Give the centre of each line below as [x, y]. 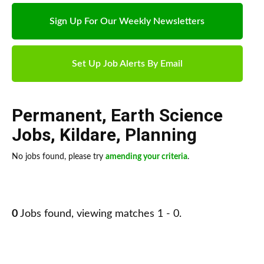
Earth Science [167, 115]
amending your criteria [146, 157]
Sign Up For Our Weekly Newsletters [127, 22]
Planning [161, 135]
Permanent [57, 115]
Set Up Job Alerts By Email [127, 64]
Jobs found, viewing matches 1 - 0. [100, 214]
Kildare [88, 135]
